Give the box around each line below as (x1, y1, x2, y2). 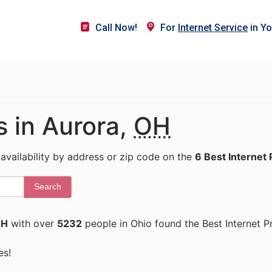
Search (34, 182, 61, 191)
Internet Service (178, 22, 248, 33)
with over (8, 217, 57, 229)
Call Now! (95, 22, 137, 33)
